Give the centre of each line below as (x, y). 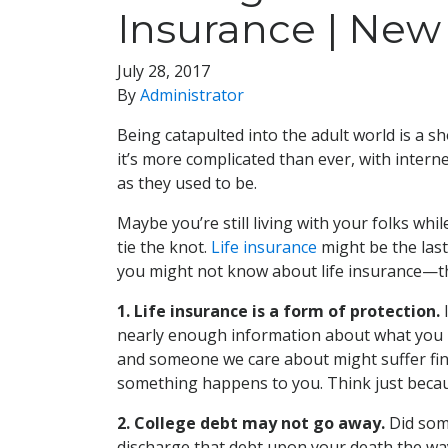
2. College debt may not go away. (251, 423)
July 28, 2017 (163, 71)
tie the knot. (164, 247)
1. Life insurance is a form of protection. (278, 311)
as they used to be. (187, 183)
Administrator (192, 95)
